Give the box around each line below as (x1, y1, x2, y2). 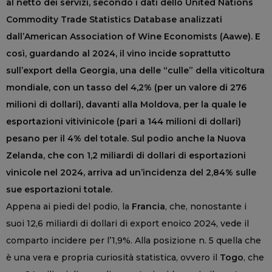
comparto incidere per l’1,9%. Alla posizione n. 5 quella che (6, 234, 261, 246)
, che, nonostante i (165, 200, 246, 212)
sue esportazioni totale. (6, 183, 112, 195)
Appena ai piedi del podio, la (6, 200, 132, 212)
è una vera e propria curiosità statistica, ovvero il (6, 251, 220, 263)
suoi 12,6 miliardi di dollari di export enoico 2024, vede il (6, 217, 249, 229)
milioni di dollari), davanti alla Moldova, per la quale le (6, 98, 246, 110)
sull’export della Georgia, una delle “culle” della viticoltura (6, 64, 265, 76)
